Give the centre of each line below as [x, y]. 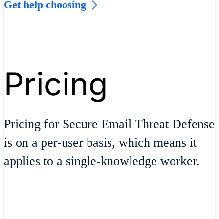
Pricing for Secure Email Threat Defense [109, 124]
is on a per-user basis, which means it [100, 143]
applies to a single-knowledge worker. [102, 161]
